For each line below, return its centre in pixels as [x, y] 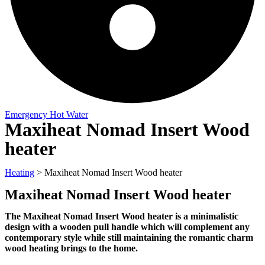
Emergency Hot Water [46, 114]
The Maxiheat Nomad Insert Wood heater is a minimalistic [122, 216]
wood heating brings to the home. [71, 248]
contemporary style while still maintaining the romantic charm [129, 237]
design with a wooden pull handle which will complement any [127, 227]
